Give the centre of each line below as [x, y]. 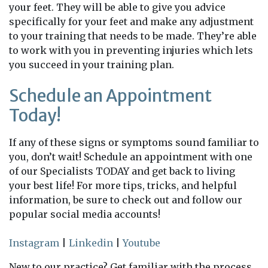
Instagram [34, 243]
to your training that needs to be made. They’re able [133, 36]
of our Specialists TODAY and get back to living [122, 171]
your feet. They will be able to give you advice [117, 7]
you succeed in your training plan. [92, 65]
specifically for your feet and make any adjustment [131, 22]
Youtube [141, 243]
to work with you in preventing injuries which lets [131, 50]
